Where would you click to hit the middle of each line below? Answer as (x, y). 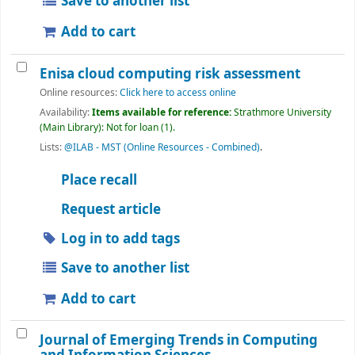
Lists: (51, 148)
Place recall (98, 180)
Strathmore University (282, 113)
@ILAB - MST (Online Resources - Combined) (162, 148)
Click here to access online (178, 93)
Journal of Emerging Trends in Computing (179, 341)
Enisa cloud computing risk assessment (170, 74)
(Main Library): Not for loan (99, 128)
